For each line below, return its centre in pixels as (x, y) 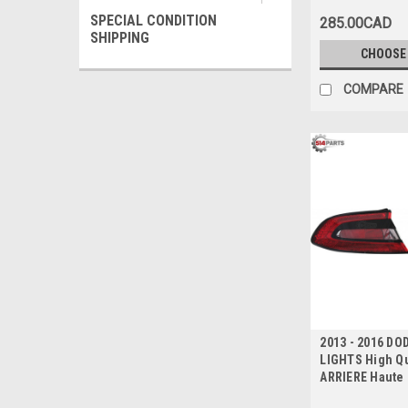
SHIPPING (120, 38)
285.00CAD (356, 23)
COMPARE (374, 89)
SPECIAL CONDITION (153, 20)
